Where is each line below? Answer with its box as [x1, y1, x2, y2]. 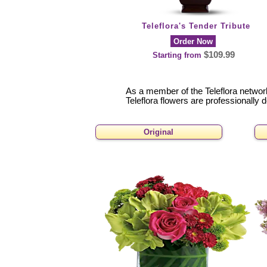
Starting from [152, 50, 204, 60]
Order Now [173, 36, 213, 46]
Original [144, 128, 174, 137]
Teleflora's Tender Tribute [141, 21, 250, 30]
